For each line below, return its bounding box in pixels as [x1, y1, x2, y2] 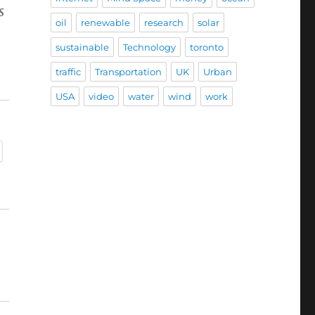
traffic [55, 66, 81, 78]
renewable [80, 17, 130, 29]
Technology [122, 41, 176, 53]
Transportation [94, 66, 162, 78]
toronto [189, 41, 224, 53]
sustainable [55, 41, 109, 53]
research [143, 17, 184, 29]
